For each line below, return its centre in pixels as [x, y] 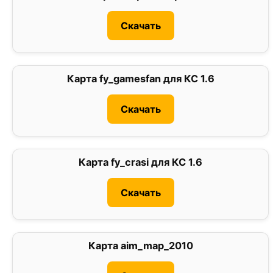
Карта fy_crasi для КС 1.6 [141, 162]
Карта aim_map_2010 [140, 246]
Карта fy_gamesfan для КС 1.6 [140, 79]
